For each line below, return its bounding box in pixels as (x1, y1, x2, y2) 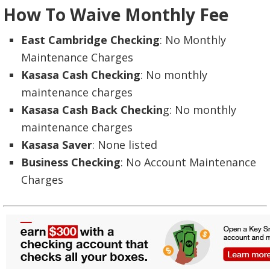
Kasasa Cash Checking (21, 67, 140, 82)
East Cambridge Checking (21, 32, 160, 47)
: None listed (92, 137, 157, 152)
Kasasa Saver (21, 137, 92, 152)
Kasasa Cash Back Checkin (21, 102, 163, 117)
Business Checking (21, 154, 121, 169)
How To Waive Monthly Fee (3, 2, 228, 26)
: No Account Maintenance (121, 154, 256, 169)
